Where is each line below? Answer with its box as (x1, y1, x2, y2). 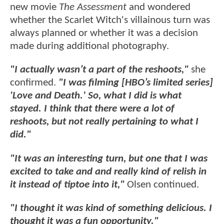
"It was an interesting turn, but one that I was (10, 153, 207, 164)
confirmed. (10, 77, 56, 88)
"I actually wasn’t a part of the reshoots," (10, 64, 188, 75)
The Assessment (59, 2, 126, 13)
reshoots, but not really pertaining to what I (10, 116, 198, 127)
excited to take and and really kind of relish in (10, 166, 206, 177)
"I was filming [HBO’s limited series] (56, 77, 213, 88)
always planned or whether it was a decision (10, 28, 198, 39)
